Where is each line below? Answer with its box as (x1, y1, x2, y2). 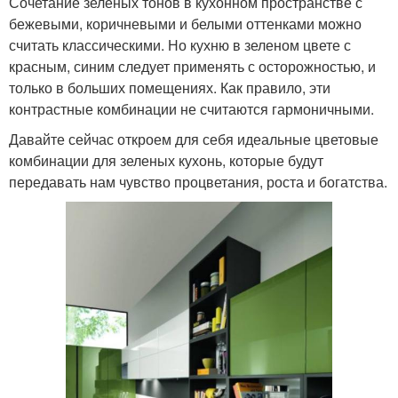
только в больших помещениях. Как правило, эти (9, 76, 330, 98)
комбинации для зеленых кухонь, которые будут (9, 149, 323, 171)
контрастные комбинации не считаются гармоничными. (9, 98, 374, 119)
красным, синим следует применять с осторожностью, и (9, 55, 376, 76)
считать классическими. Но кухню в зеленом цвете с (9, 34, 351, 55)
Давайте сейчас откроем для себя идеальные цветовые (9, 128, 378, 149)
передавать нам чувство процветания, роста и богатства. (9, 171, 387, 192)
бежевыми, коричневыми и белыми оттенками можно (9, 12, 362, 34)
